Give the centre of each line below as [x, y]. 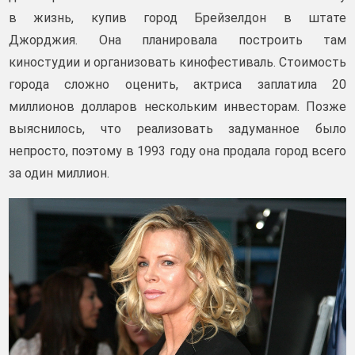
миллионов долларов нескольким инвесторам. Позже [177, 107]
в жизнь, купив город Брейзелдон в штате [177, 18]
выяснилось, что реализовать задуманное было [177, 129]
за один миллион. [59, 173]
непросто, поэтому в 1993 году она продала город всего [177, 151]
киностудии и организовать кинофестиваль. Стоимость [177, 62]
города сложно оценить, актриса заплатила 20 [177, 84]
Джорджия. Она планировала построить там [177, 40]
